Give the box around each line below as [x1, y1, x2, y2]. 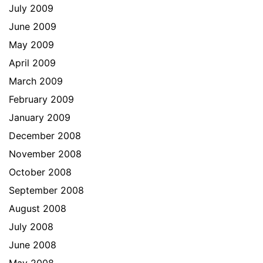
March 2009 [9, 75, 63, 87]
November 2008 [9, 148, 82, 160]
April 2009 [9, 57, 56, 69]
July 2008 [9, 221, 53, 232]
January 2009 [9, 112, 70, 123]
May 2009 [9, 39, 54, 50]
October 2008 [9, 166, 72, 178]
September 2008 [9, 184, 84, 196]
